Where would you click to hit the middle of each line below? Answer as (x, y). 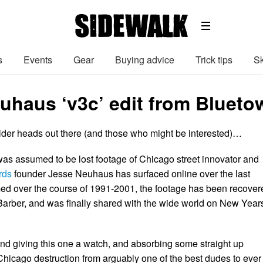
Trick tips (214, 59)
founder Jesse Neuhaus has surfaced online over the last (131, 173)
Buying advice (145, 59)
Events (38, 59)
